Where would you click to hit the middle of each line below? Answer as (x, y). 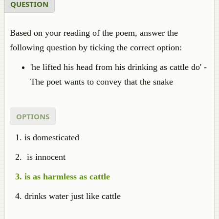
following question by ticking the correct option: (96, 47)
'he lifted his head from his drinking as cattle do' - (119, 67)
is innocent (45, 157)
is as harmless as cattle (67, 176)
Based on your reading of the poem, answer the (94, 33)
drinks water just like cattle (73, 196)
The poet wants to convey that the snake (102, 82)
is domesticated (52, 137)
